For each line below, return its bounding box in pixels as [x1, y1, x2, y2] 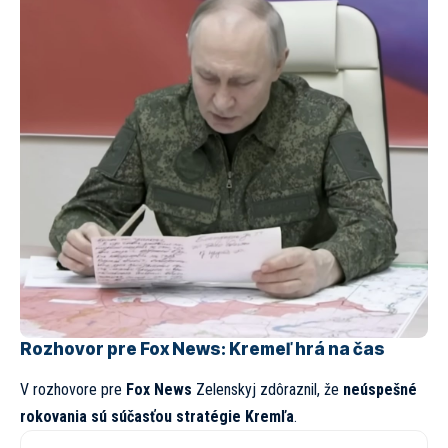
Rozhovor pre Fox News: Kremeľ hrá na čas [20, 338, 385, 359]
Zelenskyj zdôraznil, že [192, 380, 343, 400]
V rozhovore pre [20, 380, 126, 400]
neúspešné [343, 380, 417, 400]
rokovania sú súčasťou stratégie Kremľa [20, 407, 294, 427]
